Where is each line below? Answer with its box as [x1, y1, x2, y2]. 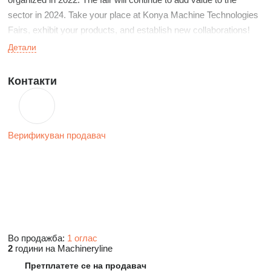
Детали [8, 42, 36, 52]
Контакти [8, 75, 57, 87]
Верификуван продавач [8, 130, 106, 140]
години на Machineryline [13, 243, 113, 253]
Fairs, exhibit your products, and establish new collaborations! [8, 25, 250, 35]
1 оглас [67, 233, 97, 243]
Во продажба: [8, 233, 67, 243]
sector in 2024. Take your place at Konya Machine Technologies [8, 10, 258, 20]
